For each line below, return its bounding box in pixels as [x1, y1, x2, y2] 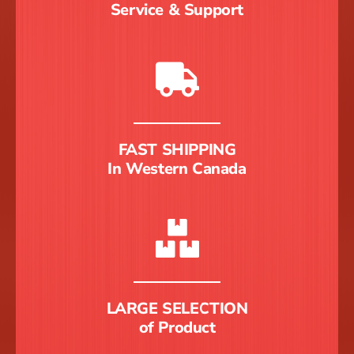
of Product [138, 317, 216, 339]
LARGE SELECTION [106, 298, 248, 320]
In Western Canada [107, 158, 247, 180]
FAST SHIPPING [118, 139, 236, 161]
